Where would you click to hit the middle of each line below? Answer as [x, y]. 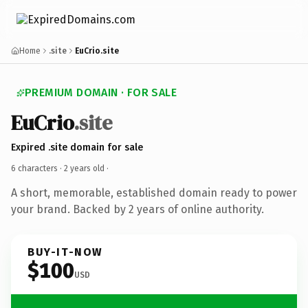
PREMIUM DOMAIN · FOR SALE [101, 92]
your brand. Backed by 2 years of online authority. [137, 209]
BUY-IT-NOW [65, 252]
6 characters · [37, 168]
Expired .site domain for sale [77, 147]
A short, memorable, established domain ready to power [154, 192]
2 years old [84, 168]
